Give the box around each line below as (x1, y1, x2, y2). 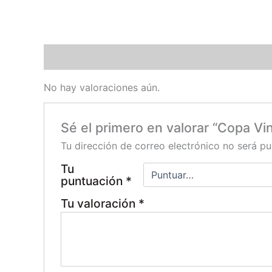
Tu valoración (60, 195, 138, 211)
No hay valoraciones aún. (44, 81, 160, 94)
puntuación (60, 173, 126, 188)
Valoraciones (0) (44, 51, 123, 64)
